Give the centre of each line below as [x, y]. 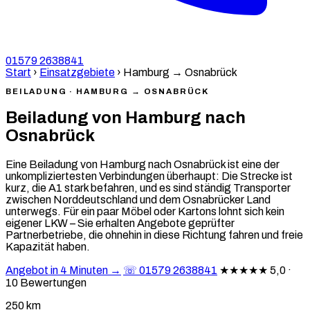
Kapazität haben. [48, 247]
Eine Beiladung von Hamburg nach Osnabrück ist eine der [143, 165]
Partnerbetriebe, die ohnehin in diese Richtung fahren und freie [154, 235]
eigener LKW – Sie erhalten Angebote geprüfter [120, 224]
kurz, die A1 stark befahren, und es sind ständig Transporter [148, 188]
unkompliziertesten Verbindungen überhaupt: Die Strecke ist [149, 176]
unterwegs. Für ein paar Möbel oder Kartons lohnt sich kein [145, 212]
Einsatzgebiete [77, 72]
